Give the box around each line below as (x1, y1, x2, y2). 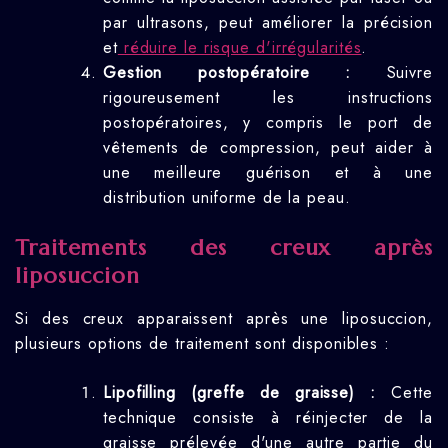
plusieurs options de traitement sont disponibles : (15, 332, 390, 355)
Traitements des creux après (15, 234, 433, 261)
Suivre (351, 61, 433, 84)
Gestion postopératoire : (103, 61, 351, 84)
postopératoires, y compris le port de (103, 111, 433, 134)
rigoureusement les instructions (103, 86, 433, 109)
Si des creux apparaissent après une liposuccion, (15, 307, 433, 330)
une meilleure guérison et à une (103, 161, 433, 184)
